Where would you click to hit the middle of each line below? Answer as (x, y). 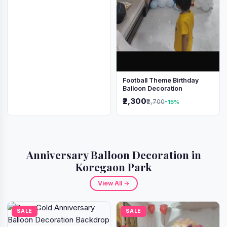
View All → (113, 183)
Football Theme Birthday (161, 80)
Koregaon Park (113, 166)
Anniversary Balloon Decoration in (113, 154)
